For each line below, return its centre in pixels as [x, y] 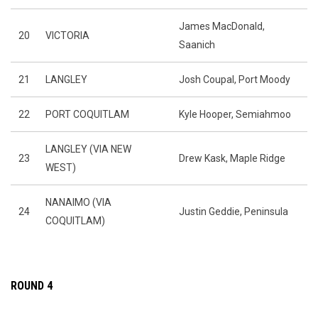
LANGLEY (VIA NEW [88, 149]
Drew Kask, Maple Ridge [232, 158]
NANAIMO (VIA [78, 202]
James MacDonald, [222, 26]
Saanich [197, 45]
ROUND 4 [32, 286]
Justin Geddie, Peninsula [235, 212]
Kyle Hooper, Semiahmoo [235, 114]
